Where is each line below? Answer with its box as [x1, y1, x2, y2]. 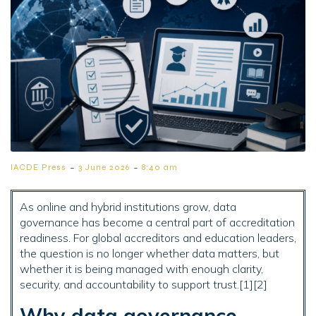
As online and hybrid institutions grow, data [20, 200, 236, 214]
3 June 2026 [78, 162, 130, 173]
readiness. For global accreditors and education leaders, [20, 231, 296, 245]
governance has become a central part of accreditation [20, 215, 295, 230]
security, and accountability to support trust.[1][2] [20, 277, 267, 292]
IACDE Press [11, 162, 66, 173]
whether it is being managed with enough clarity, [20, 262, 263, 276]
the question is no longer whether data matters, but [20, 246, 279, 261]
